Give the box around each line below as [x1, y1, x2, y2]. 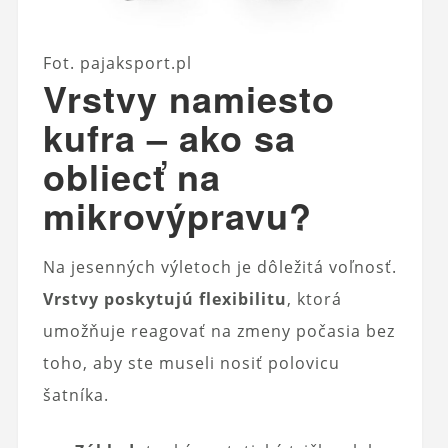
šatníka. [42, 383, 109, 406]
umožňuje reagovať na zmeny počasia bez [42, 319, 395, 342]
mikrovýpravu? [42, 188, 312, 241]
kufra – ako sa [42, 110, 296, 163]
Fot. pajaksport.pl [43, 51, 193, 74]
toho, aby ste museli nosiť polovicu [42, 351, 340, 374]
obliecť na [42, 149, 221, 202]
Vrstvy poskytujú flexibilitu [42, 287, 287, 310]
